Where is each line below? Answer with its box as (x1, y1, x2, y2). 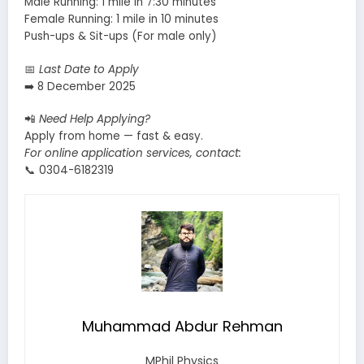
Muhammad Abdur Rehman (81, 316, 283, 337)
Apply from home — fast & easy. (24, 128, 203, 144)
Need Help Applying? (39, 110, 150, 127)
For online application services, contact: (24, 145, 241, 161)
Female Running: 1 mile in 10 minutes (24, 11, 219, 28)
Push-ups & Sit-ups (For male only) (24, 28, 216, 45)
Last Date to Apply (39, 61, 139, 77)
